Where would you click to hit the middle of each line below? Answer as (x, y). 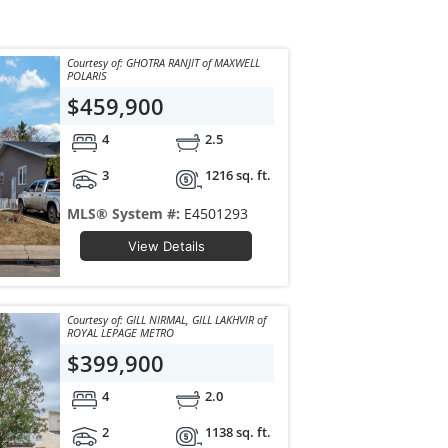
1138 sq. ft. (238, 431)
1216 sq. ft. (238, 174)
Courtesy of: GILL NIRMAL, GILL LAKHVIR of (97, 319)
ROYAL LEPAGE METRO (121, 332)
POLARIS (87, 75)
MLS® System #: (126, 213)
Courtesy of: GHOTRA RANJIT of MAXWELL (97, 62)
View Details (166, 245)
